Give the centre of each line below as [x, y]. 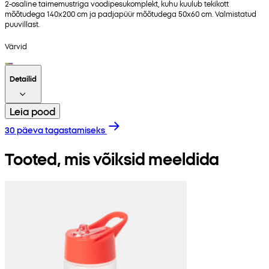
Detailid [23, 78]
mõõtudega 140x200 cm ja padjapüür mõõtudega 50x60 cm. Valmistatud [131, 14]
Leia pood [32, 111]
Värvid [16, 46]
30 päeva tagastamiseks [55, 129]
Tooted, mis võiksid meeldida [112, 158]
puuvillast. [22, 24]
